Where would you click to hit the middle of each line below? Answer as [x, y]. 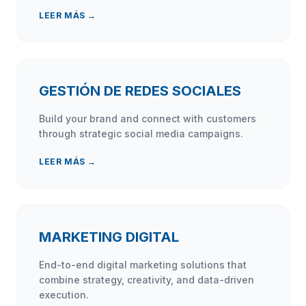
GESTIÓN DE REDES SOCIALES [140, 91]
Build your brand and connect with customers [148, 118]
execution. [64, 294]
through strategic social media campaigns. [141, 133]
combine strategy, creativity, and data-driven [147, 279]
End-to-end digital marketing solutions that [143, 264]
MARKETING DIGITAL [109, 237]
